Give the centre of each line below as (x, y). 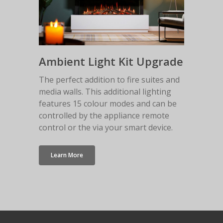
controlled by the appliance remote (104, 116)
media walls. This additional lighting (105, 92)
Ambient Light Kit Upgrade (111, 61)
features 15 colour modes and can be (108, 104)
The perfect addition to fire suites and (109, 80)
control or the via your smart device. (106, 128)
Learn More (67, 155)
